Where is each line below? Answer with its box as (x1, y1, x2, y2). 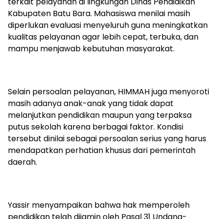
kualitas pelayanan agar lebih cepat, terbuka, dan (8, 31, 198, 43)
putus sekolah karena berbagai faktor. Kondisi (8, 121, 183, 132)
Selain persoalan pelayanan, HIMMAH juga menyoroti (8, 86, 209, 97)
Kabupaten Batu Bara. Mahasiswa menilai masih (8, 8, 190, 19)
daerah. (8, 156, 37, 168)
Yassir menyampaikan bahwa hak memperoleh (8, 199, 190, 211)
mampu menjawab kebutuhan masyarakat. (8, 43, 175, 54)
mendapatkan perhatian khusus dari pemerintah (8, 145, 196, 156)
